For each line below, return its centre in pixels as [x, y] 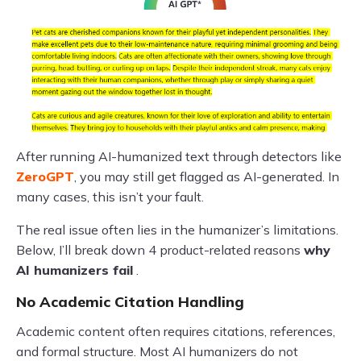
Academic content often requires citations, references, [176, 331]
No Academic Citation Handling [130, 301]
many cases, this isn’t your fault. [110, 196]
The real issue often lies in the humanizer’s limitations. [177, 229]
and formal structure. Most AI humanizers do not [157, 351]
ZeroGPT [45, 176]
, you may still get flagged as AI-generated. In [207, 176]
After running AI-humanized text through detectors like [179, 156]
